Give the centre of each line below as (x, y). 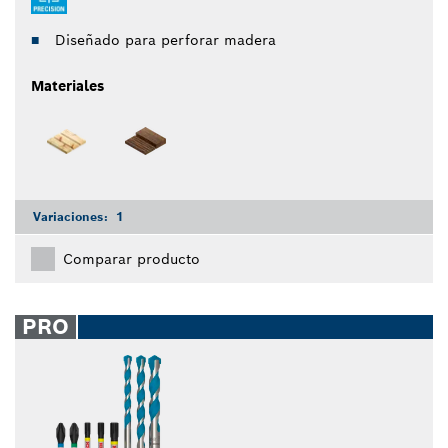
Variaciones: (72, 217)
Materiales (67, 85)
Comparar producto (131, 259)
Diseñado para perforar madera (165, 39)
